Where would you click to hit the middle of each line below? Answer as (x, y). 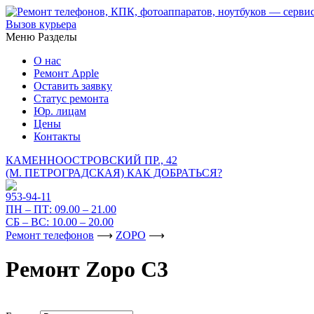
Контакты (57, 136)
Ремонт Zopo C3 (87, 269)
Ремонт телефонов (50, 235)
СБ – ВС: (29, 222)
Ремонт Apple (66, 73)
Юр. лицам (60, 111)
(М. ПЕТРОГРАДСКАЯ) (66, 173)
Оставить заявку (73, 86)
